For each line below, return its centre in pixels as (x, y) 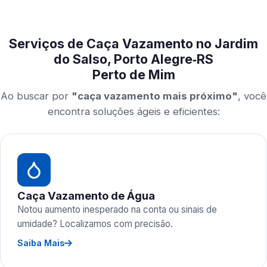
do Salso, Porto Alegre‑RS (133, 59)
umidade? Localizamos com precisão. (95, 224)
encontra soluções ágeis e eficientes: (133, 111)
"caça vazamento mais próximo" (155, 96)
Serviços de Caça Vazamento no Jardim (133, 44)
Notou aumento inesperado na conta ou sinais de (117, 209)
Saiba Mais (41, 243)
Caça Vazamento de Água (86, 195)
